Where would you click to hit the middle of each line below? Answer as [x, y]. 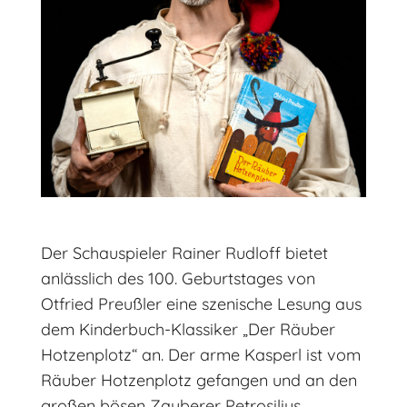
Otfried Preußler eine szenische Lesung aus [201, 304]
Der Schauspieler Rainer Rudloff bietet [184, 253]
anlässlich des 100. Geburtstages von [178, 279]
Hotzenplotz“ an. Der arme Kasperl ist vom [200, 355]
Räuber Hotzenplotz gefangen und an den [199, 381]
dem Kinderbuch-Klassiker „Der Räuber [188, 330]
